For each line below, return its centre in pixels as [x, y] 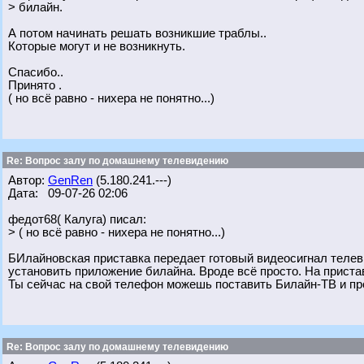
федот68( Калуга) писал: [77, 219]
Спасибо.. [36, 72]
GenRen [70, 180]
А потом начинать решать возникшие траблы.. [137, 33]
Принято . [35, 85]
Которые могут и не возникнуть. [97, 46]
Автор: [28, 180]
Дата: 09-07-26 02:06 [68, 193]
